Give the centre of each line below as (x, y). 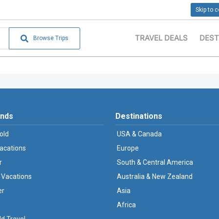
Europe (128, 148)
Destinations (139, 116)
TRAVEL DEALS (162, 38)
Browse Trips (51, 38)
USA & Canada (139, 134)
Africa (126, 205)
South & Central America (155, 162)
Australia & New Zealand (155, 176)
